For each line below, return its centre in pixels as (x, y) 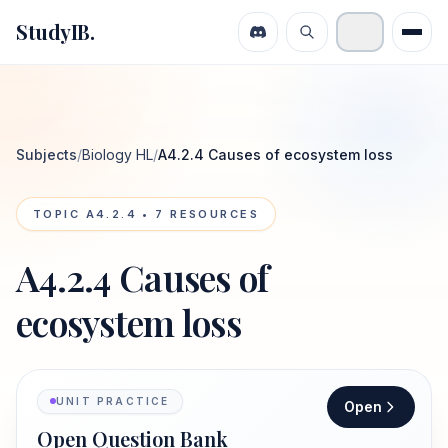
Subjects (46, 154)
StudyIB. (55, 31)
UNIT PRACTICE (113, 400)
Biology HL (117, 154)
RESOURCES (211, 214)
